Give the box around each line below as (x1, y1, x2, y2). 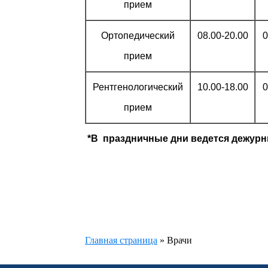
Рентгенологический (93, 81, 183, 92)
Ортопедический (101, 30, 175, 41)
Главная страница (85, 234, 157, 245)
